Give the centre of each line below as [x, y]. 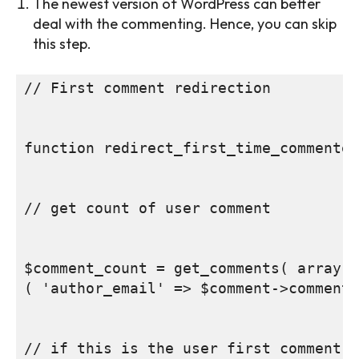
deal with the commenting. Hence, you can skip [185, 24]
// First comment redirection [147, 88]
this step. [62, 44]
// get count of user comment [147, 208]
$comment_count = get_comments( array [183, 268]
